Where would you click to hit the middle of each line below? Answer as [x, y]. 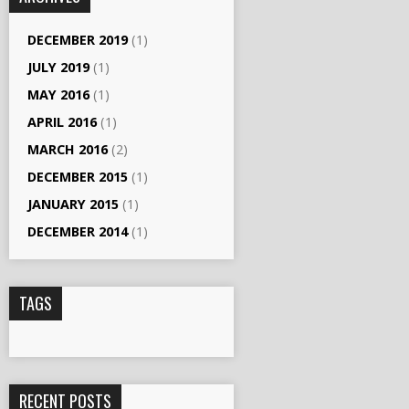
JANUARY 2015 [73, 204]
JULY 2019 [58, 67]
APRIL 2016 [62, 122]
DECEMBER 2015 [78, 177]
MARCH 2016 [68, 149]
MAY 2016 [58, 94]
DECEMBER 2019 [78, 40]
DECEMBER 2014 [78, 231]
